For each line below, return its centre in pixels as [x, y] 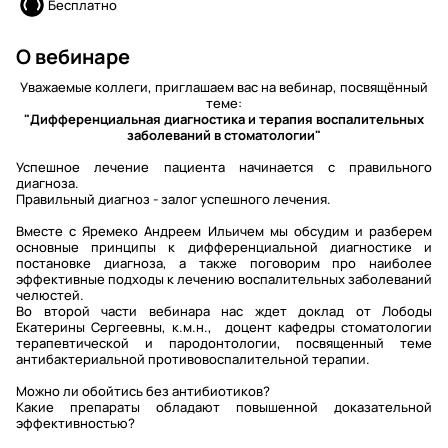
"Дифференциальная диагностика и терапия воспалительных [224, 119]
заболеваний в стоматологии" [224, 135]
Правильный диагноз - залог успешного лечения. [175, 199]
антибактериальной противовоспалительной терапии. [194, 359]
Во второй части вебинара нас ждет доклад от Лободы [224, 311]
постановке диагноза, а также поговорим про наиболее [224, 263]
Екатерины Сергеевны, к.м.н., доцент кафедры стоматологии [224, 327]
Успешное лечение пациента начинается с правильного [224, 167]
